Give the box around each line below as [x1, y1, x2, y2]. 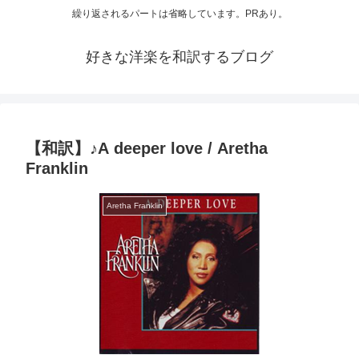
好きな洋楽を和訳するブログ [86, 49, 273, 66]
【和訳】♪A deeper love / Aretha [26, 139, 268, 158]
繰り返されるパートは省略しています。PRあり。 [71, 8, 288, 20]
